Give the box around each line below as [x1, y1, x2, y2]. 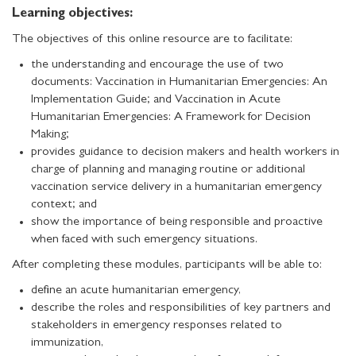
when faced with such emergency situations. [31, 234, 257, 247]
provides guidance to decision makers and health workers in [31, 146, 339, 160]
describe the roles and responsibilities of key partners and [31, 302, 331, 315]
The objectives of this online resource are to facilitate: [12, 33, 292, 47]
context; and [31, 199, 97, 212]
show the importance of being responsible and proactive [31, 216, 323, 230]
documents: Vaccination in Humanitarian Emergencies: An [31, 76, 327, 90]
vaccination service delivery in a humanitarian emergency [31, 181, 322, 195]
